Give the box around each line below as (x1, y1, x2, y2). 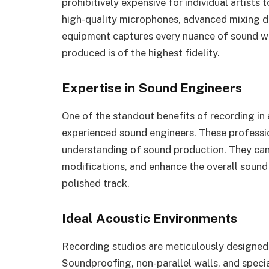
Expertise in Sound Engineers (62, 80, 242, 96)
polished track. (62, 177, 130, 190)
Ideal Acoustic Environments (62, 211, 237, 226)
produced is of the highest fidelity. (62, 47, 220, 59)
